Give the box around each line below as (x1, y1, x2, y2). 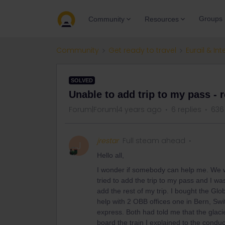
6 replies (171, 104, 201, 115)
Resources (145, 15, 179, 23)
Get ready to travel (108, 45, 176, 55)
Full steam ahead (123, 136, 185, 146)
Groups (199, 15, 222, 23)
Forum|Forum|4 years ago (69, 104, 162, 115)
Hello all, (97, 151, 124, 159)
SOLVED (71, 77, 93, 83)
